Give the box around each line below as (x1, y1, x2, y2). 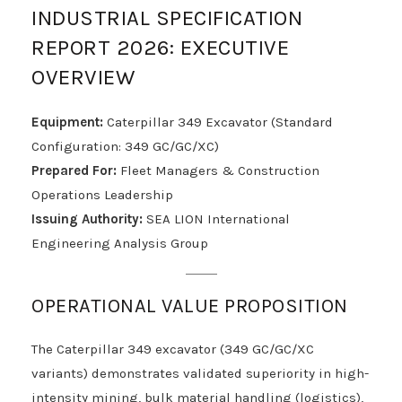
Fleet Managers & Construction (117, 162, 319, 179)
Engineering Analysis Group (31, 235, 208, 252)
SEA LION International (143, 211, 290, 228)
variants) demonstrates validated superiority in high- (31, 365, 369, 382)
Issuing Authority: (31, 211, 143, 228)
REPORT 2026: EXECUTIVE (31, 35, 289, 61)
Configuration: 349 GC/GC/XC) (31, 138, 219, 155)
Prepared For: (31, 162, 117, 179)
